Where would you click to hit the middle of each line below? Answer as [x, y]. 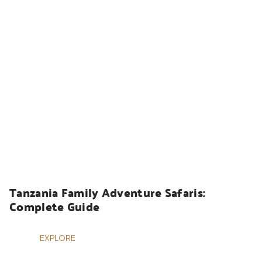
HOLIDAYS [45, 155]
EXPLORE [58, 238]
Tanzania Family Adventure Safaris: [108, 193]
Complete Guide [55, 207]
